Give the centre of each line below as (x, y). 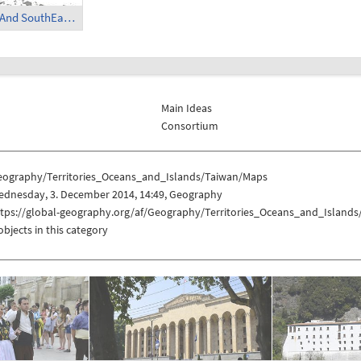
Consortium (190, 125)
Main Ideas (187, 108)
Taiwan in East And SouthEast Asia (69, 18)
